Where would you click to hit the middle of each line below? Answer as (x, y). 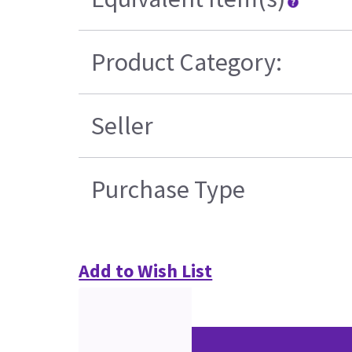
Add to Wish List (146, 271)
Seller (123, 126)
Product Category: (187, 62)
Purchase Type (169, 190)
